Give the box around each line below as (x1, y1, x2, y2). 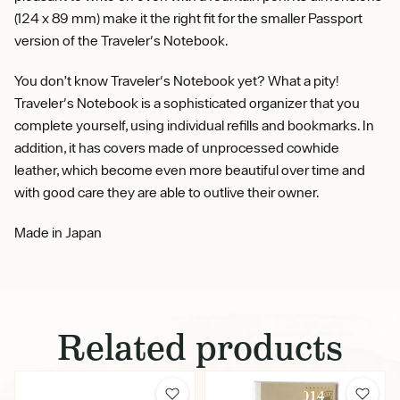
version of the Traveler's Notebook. (14, 31, 229, 48)
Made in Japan (14, 223, 102, 240)
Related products (57, 323, 343, 371)
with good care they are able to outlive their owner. (14, 183, 320, 200)
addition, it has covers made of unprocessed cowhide (14, 138, 339, 155)
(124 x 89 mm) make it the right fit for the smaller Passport (14, 9, 362, 26)
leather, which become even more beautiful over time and (14, 161, 365, 178)
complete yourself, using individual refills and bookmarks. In (14, 116, 374, 133)
